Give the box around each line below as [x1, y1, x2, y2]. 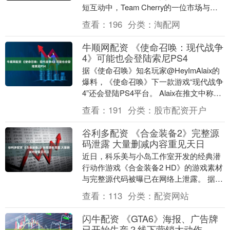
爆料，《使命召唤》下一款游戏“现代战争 [82, 75, 223, 87]
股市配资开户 [154, 103, 206, 116]
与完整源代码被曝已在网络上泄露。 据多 [82, 172, 223, 184]
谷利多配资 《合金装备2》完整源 [82, 125, 219, 139]
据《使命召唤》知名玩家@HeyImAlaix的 [82, 64, 220, 75]
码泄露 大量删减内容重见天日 [82, 136, 205, 150]
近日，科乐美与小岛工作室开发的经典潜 [82, 150, 221, 161]
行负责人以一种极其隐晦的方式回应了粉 [82, 12, 221, 24]
